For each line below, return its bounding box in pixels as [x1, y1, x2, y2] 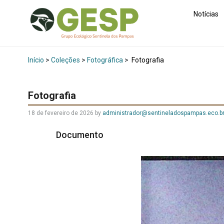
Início [28, 56, 44, 64]
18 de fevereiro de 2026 [28, 109, 93, 117]
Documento [56, 129, 105, 140]
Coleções [51, 56, 80, 64]
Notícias [193, 9, 218, 18]
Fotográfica [87, 56, 123, 64]
